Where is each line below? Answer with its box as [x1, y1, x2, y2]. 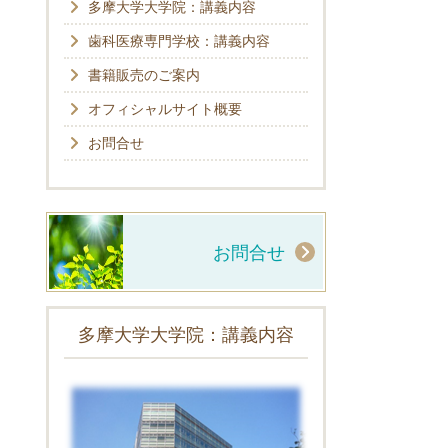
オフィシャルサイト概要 [88, 100, 242, 118]
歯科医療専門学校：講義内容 [88, 32, 270, 50]
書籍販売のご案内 [88, 66, 200, 84]
